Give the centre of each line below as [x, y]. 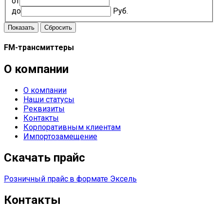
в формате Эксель [103, 179]
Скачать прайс [45, 157]
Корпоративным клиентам [72, 127]
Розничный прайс [36, 179]
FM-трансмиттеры [39, 47]
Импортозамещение [60, 137]
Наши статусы [49, 100]
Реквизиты [44, 109]
